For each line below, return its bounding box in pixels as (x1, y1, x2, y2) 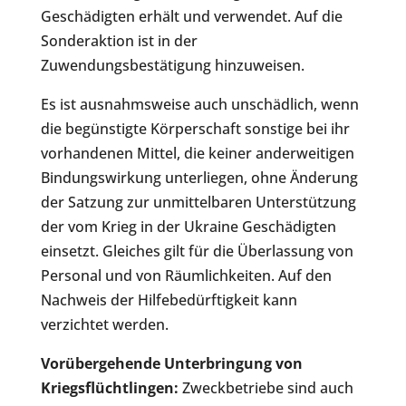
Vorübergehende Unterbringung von (40, 353, 303, 374)
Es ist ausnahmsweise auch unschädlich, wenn (40, 94, 359, 115)
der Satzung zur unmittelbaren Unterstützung (40, 192, 356, 213)
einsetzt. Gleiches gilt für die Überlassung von (40, 241, 353, 262)
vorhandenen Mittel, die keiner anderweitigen (40, 143, 354, 164)
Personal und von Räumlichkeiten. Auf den (40, 266, 332, 286)
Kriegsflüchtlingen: (40, 378, 179, 399)
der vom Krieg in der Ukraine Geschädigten (40, 217, 336, 237)
